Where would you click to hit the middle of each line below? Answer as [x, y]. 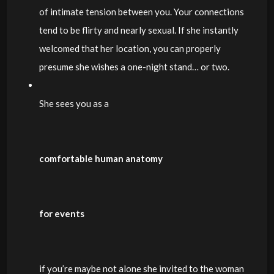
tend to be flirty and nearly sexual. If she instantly [139, 30]
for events [61, 213]
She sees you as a [74, 103]
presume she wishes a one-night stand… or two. [134, 67]
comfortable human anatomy [101, 158]
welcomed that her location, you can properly [130, 48]
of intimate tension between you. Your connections [141, 12]
